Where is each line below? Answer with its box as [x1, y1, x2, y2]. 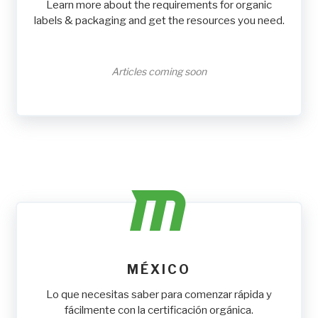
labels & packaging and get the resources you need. [33, 14, 285, 28]
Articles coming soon [111, 65, 207, 78]
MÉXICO [127, 262, 191, 278]
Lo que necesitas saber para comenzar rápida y [46, 288, 272, 302]
